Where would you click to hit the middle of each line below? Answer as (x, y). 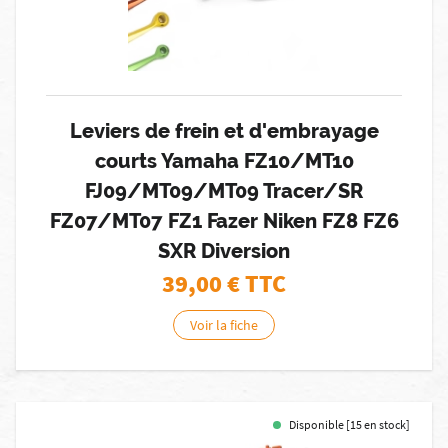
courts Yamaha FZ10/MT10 (224, 161)
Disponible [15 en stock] (349, 424)
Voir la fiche (224, 325)
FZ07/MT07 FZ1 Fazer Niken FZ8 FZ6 (224, 221)
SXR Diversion (224, 251)
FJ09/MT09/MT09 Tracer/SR (224, 191)
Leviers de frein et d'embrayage (224, 131)
